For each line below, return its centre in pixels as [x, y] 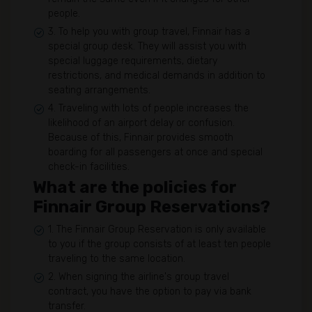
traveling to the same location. [117, 259]
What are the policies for [135, 187]
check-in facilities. [89, 167]
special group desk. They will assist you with [147, 46]
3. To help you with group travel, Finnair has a [149, 32]
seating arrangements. [99, 90]
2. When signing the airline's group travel [139, 277]
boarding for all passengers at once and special [155, 152]
